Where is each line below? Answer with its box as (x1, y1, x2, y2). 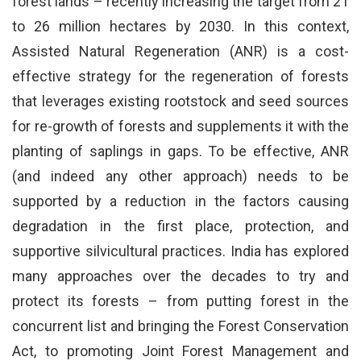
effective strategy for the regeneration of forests (12, 68, 349, 85)
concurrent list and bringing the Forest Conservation (12, 317, 349, 335)
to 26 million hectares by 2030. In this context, (12, 18, 349, 35)
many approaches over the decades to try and (12, 268, 349, 285)
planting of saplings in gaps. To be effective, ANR (12, 143, 349, 160)
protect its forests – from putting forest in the (12, 293, 349, 310)
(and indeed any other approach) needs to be (12, 168, 349, 185)
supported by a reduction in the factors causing (12, 193, 349, 210)
